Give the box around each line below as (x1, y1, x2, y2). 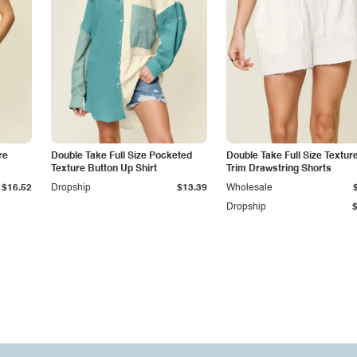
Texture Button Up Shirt (51, 164, 157, 174)
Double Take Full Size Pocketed (51, 151, 192, 161)
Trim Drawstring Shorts (226, 164, 331, 174)
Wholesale (226, 183, 273, 193)
